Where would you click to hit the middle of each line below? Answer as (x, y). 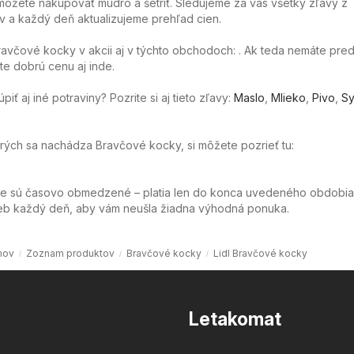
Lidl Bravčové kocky (260, 253)
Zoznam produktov (70, 253)
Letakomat (235, 319)
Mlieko (288, 97)
